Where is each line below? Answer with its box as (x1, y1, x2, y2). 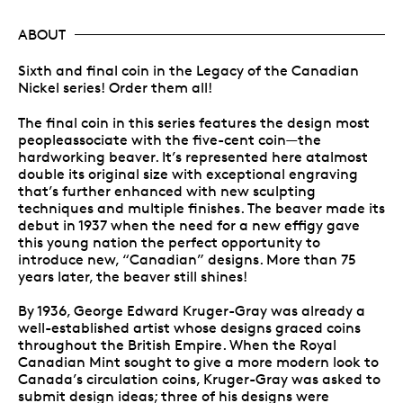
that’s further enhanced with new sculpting (18, 182, 316, 200)
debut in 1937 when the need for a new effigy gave (18, 216, 360, 234)
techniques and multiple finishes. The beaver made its (18, 199, 385, 217)
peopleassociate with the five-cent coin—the (18, 130, 321, 148)
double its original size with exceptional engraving (18, 165, 358, 183)
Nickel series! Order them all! (18, 78, 212, 96)
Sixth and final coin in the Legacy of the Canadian (18, 61, 359, 79)
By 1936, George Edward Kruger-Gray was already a (18, 301, 365, 319)
